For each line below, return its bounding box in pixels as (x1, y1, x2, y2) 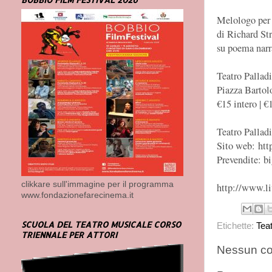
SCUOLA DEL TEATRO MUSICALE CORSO (21, 219, 181, 229)
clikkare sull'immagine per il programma (21, 179, 174, 189)
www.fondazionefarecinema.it (21, 190, 134, 200)
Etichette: (217, 220, 256, 231)
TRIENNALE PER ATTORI (21, 229, 117, 240)
